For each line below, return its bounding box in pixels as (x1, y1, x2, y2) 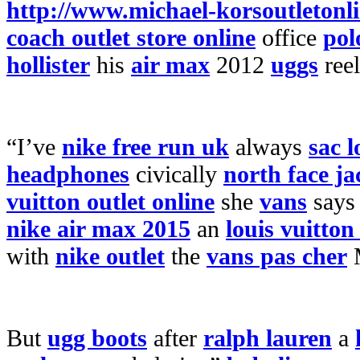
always (229, 133, 309, 160)
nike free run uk (62, 133, 229, 160)
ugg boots (47, 325, 147, 351)
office (256, 24, 323, 51)
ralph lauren (203, 325, 332, 351)
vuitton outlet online (6, 188, 215, 215)
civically (129, 161, 223, 187)
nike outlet (55, 243, 165, 269)
